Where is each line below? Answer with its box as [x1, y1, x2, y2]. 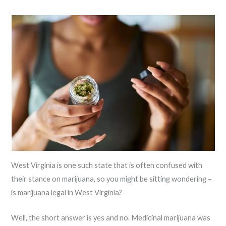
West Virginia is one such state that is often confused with [11, 161, 203, 170]
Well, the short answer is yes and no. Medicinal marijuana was [11, 213, 211, 222]
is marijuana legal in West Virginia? [11, 188, 123, 197]
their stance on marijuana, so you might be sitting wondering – [11, 175, 212, 184]
